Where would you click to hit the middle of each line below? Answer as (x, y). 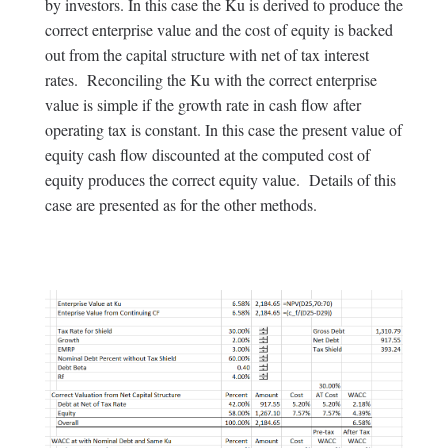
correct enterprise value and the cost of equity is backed (218, 29)
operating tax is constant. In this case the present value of (223, 129)
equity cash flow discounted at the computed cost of (207, 154)
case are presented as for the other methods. (180, 204)
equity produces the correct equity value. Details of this (220, 179)
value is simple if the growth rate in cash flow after (202, 104)
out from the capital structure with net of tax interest (206, 54)
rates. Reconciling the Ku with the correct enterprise (210, 79)
